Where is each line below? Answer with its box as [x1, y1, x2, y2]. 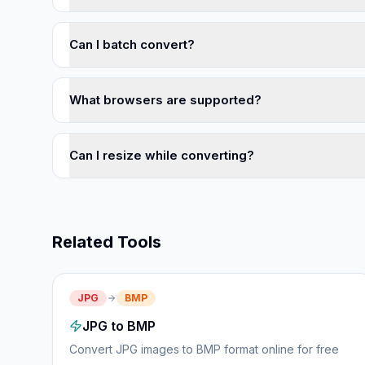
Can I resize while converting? [69, 147, 254, 163]
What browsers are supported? [69, 92, 262, 108]
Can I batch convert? [69, 37, 195, 52]
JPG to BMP [82, 318, 156, 334]
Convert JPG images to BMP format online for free [69, 342, 339, 356]
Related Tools [52, 232, 161, 252]
